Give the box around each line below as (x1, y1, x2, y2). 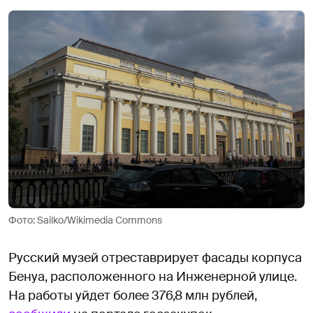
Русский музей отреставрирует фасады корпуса (8, 249, 302, 266)
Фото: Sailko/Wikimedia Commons (8, 213, 162, 226)
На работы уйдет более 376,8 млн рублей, (8, 286, 257, 304)
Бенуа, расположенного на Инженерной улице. (8, 268, 297, 285)
